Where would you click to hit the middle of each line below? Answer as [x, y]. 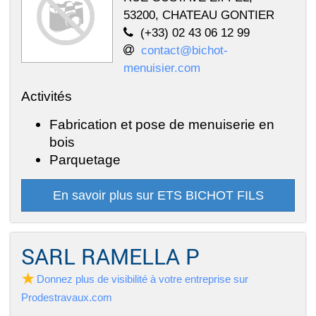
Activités [47, 96]
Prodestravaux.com [67, 297]
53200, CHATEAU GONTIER [199, 14]
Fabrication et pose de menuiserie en [162, 124]
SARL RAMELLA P [110, 256]
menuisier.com [162, 67]
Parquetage [85, 159]
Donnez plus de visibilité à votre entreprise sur [142, 279]
